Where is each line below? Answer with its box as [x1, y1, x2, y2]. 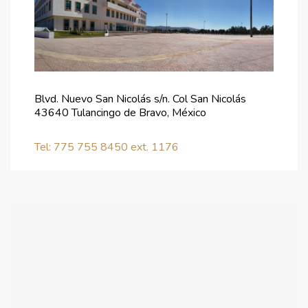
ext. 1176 [128, 139, 179, 155]
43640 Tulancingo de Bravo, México [34, 104, 206, 120]
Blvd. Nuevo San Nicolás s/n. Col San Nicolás [34, 91, 246, 107]
